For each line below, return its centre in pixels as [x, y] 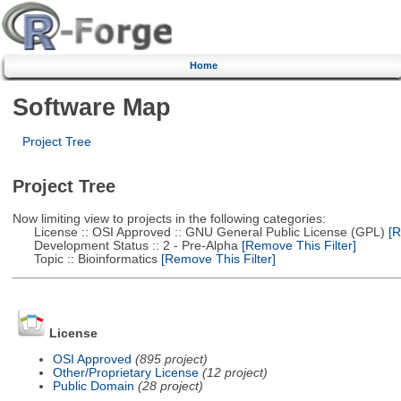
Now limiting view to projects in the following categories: [169, 218]
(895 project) [171, 359]
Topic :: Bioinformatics [85, 259]
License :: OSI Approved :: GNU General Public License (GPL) [198, 232]
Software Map [91, 107]
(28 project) [170, 386]
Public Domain [93, 386]
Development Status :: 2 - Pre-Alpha [125, 245]
